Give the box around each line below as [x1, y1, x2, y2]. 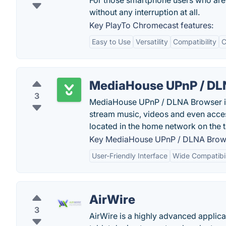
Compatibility [173, 37, 216, 46]
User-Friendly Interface [92, 151, 167, 160]
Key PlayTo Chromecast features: [89, 20, 213, 30]
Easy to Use [92, 37, 131, 46]
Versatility [136, 37, 168, 46]
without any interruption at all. [89, 7, 200, 17]
